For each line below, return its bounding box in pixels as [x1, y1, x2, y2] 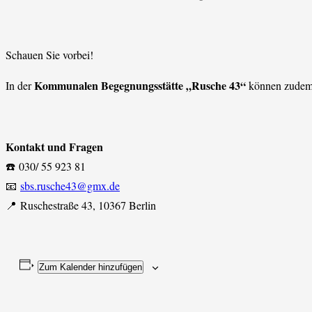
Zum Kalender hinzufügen [38, 262, 142, 273]
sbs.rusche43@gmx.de [20, 178, 120, 194]
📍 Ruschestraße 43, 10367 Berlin [6, 198, 156, 213]
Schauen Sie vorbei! [6, 47, 93, 63]
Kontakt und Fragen [6, 139, 103, 155]
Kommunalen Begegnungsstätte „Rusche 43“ [34, 77, 246, 94]
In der [6, 78, 34, 93]
